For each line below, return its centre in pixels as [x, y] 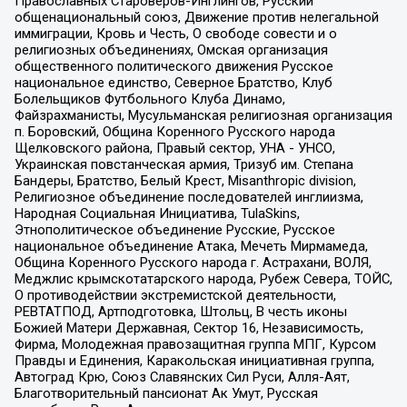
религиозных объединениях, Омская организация [171, 50]
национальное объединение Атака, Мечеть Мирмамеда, [191, 246]
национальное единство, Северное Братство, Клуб [173, 82]
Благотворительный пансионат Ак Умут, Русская [166, 393]
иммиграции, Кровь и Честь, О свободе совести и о [175, 33]
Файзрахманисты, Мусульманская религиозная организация [203, 115]
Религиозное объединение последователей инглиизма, [189, 197]
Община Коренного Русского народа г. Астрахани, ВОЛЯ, [193, 262]
